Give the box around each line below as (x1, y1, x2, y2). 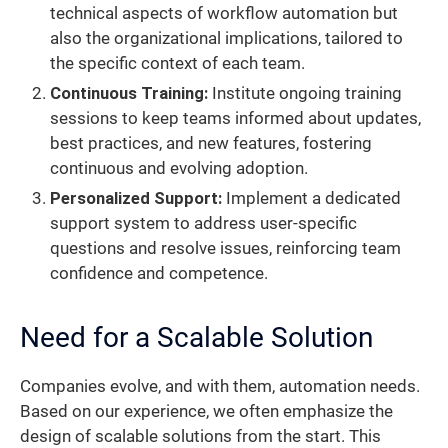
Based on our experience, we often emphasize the (20, 401, 393, 421)
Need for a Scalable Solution (20, 320, 373, 354)
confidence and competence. (50, 263, 268, 283)
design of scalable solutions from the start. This (20, 426, 381, 446)
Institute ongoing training (208, 83, 402, 103)
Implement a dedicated (222, 188, 401, 208)
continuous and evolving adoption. (50, 158, 308, 178)
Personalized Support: (50, 188, 222, 208)
